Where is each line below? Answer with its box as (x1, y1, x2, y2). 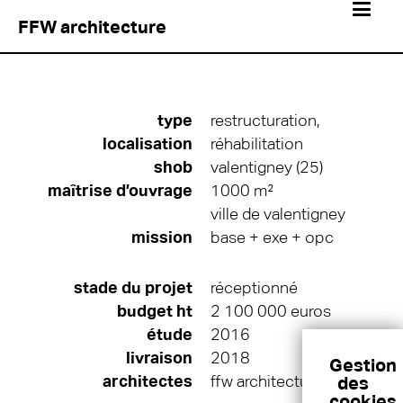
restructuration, (210, 111, 320, 130)
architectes (103, 372, 193, 391)
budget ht (117, 301, 193, 321)
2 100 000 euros (210, 301, 331, 321)
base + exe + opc (210, 228, 334, 247)
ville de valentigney (210, 204, 345, 224)
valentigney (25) (210, 157, 323, 177)
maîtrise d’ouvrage (48, 181, 193, 201)
